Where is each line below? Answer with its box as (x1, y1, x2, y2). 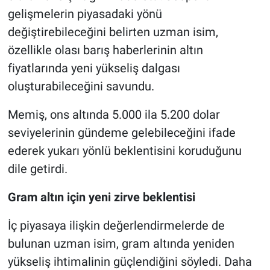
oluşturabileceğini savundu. (7, 78, 154, 93)
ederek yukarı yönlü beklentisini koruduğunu (7, 143, 242, 158)
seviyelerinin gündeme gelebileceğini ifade (7, 125, 236, 140)
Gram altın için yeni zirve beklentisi (7, 189, 195, 204)
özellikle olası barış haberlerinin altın (7, 42, 203, 57)
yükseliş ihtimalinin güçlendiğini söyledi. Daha (7, 254, 252, 269)
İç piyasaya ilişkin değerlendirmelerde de (7, 218, 225, 233)
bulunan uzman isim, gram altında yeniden (7, 236, 234, 251)
